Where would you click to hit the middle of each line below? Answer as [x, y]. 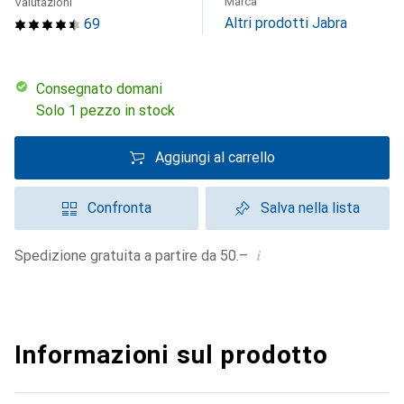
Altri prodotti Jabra [286, 23]
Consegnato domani [104, 89]
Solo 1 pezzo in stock [106, 110]
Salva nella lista [310, 208]
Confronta [119, 208]
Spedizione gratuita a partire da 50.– [136, 256]
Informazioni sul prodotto [171, 355]
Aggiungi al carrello [215, 157]
